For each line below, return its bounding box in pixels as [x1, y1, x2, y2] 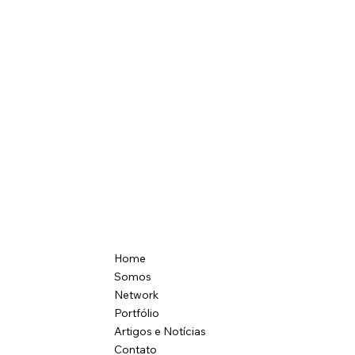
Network [114, 288, 159, 303]
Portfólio [114, 306, 160, 321]
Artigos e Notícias [114, 324, 207, 339]
